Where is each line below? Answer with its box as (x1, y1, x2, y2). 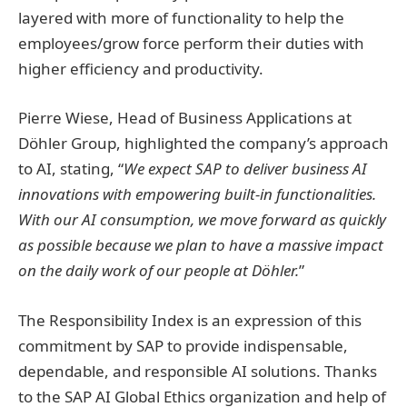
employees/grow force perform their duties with (18, 33, 364, 55)
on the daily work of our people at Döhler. (18, 260, 299, 282)
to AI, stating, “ (18, 158, 124, 180)
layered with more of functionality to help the (18, 7, 344, 29)
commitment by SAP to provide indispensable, (18, 334, 348, 356)
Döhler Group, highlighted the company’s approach (18, 133, 389, 154)
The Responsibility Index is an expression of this (18, 309, 362, 331)
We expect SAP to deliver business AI (124, 158, 367, 180)
